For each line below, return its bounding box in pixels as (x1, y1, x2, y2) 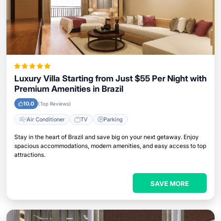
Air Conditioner (26, 115, 65, 123)
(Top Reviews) (37, 101, 71, 107)
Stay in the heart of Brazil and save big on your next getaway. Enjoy (14, 133, 199, 141)
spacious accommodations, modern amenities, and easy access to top (14, 142, 206, 149)
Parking (103, 115, 123, 123)
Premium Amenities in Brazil (14, 84, 123, 94)
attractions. (14, 151, 45, 158)
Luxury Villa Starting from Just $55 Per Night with (14, 74, 207, 83)
